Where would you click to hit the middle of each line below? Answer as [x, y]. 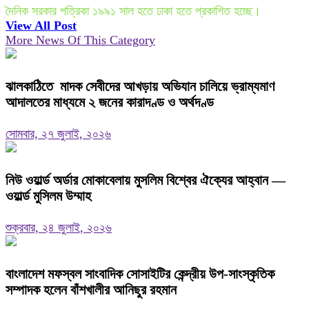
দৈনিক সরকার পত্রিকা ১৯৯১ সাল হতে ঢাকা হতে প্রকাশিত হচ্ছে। [133, 11]
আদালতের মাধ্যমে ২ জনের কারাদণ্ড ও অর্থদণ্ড [111, 102]
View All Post [41, 26]
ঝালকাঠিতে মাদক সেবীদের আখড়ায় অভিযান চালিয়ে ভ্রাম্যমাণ [140, 86]
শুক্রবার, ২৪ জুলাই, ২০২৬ [59, 227]
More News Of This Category [80, 40]
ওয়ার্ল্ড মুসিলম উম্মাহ [48, 196]
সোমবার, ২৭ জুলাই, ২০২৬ [58, 133]
